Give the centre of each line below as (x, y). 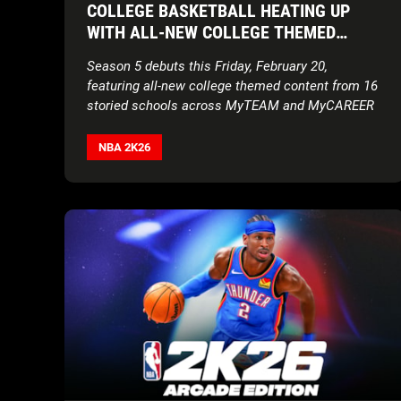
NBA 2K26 (124, 147)
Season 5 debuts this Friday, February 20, (207, 66)
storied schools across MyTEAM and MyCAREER (230, 105)
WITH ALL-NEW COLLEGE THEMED (211, 32)
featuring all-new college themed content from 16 (232, 85)
